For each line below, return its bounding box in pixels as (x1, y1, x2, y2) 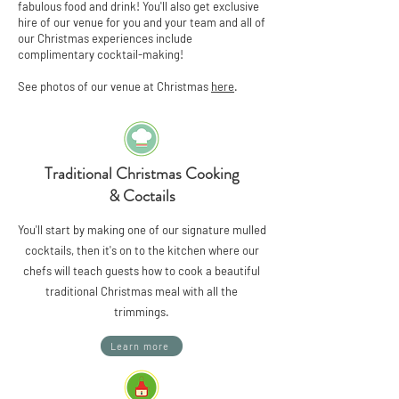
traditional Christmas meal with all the (45, 284, 238, 298)
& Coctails (108, 184, 175, 208)
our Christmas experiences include (18, 31, 192, 45)
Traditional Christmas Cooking (45, 162, 239, 185)
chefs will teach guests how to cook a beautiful (23, 264, 260, 278)
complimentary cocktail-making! (18, 47, 183, 61)
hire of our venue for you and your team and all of (18, 15, 265, 29)
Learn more (110, 340, 169, 352)
